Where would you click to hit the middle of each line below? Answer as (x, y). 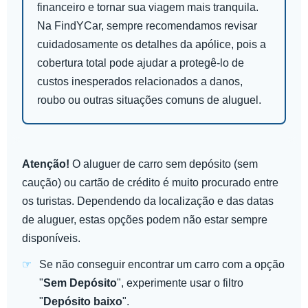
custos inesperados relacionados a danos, (140, 81)
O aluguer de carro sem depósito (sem (164, 164)
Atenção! (46, 164)
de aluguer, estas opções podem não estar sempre (145, 219)
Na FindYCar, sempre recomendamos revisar (147, 25)
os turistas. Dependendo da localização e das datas (148, 201)
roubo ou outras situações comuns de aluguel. (149, 100)
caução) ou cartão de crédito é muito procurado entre (150, 182)
